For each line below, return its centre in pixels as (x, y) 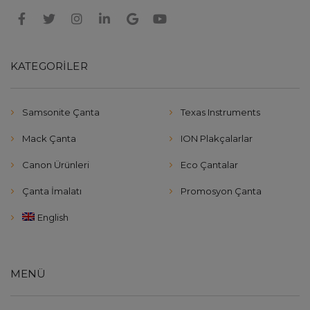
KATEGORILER (49, 66)
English (53, 217)
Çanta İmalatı (52, 191)
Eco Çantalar (209, 165)
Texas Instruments (220, 112)
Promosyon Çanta (221, 191)
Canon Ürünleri (56, 165)
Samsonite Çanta (61, 112)
